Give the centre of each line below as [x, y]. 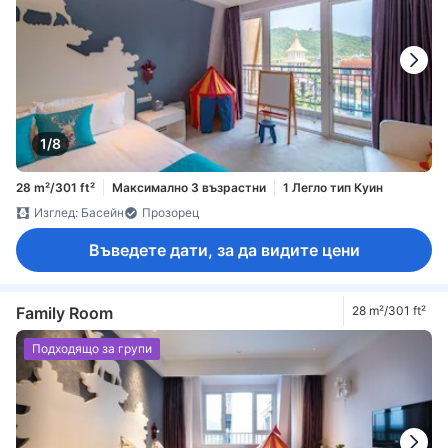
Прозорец [171, 213]
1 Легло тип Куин [333, 187]
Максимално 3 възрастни [189, 187]
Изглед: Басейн [79, 213]
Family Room [64, 312]
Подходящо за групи [92, 348]
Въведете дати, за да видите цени [224, 250]
